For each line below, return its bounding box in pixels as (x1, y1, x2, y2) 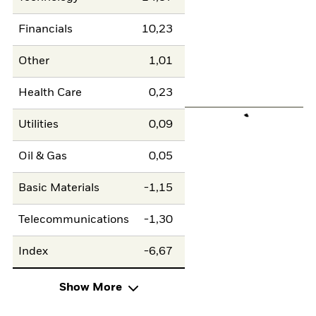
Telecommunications (18, 214, 130, 226)
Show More (59, 282, 122, 294)
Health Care (18, 87, 83, 99)
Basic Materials (18, 183, 100, 195)
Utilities (18, 119, 59, 131)
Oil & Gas (18, 151, 68, 163)
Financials (18, 24, 73, 36)
